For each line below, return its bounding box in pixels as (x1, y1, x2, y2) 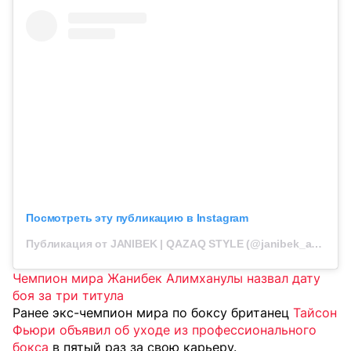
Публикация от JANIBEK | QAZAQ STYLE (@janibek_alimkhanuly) (311, 237, 323, 250)
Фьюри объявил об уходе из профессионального (13, 321, 317, 338)
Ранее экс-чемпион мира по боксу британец (13, 304, 293, 320)
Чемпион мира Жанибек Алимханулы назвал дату (13, 270, 320, 286)
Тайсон (293, 304, 337, 320)
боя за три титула (13, 287, 124, 303)
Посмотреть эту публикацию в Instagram (26, 211, 249, 224)
